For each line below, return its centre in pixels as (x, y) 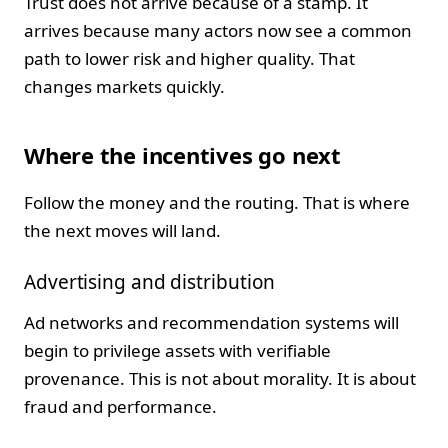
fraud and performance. (120, 407)
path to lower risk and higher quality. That (189, 58)
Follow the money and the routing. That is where (217, 202)
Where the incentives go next (182, 154)
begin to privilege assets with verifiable (177, 351)
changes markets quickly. (124, 86)
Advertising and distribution (150, 281)
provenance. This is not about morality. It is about (220, 379)
